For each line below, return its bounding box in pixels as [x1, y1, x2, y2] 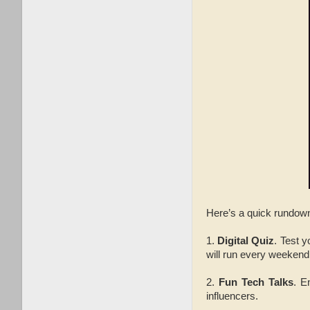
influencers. [206, 290, 258, 302]
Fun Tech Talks [218, 276, 293, 288]
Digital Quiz [217, 235, 275, 246]
